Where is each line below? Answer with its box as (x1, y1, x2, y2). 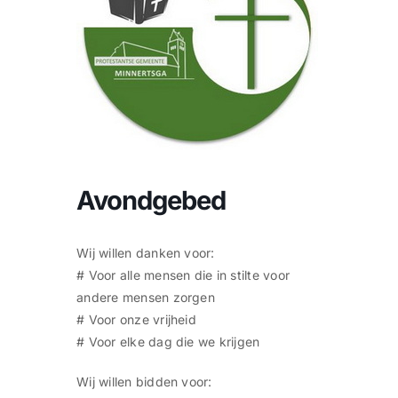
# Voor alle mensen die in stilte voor (76, 267, 291, 283)
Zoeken (18, 39, 63, 55)
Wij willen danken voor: (76, 245, 215, 261)
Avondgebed (76, 185, 227, 217)
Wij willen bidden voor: (76, 374, 212, 390)
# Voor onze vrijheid (76, 312, 196, 328)
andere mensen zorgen (76, 290, 215, 306)
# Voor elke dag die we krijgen (76, 334, 260, 350)
